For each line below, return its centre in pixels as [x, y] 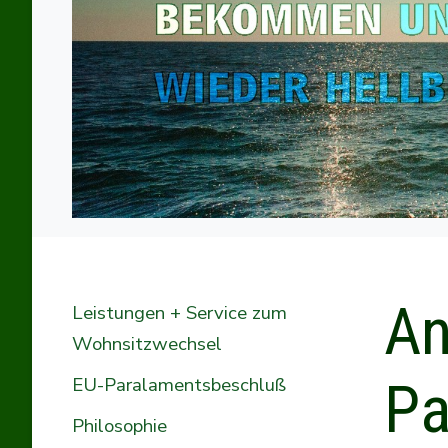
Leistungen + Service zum [179, 312]
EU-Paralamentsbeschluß [179, 384]
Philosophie [119, 425]
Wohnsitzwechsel [147, 343]
